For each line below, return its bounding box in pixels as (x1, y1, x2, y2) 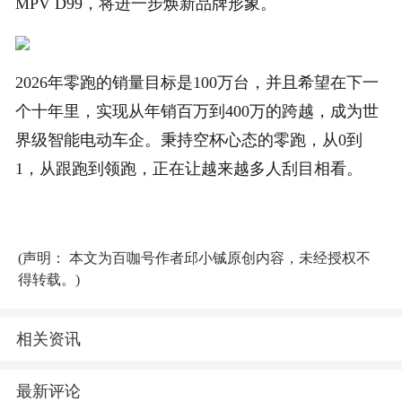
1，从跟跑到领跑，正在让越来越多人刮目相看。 (15, 160, 363, 179)
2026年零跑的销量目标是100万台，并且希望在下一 (15, 74, 380, 92)
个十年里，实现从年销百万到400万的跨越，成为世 (15, 102, 380, 121)
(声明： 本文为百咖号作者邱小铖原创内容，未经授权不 (18, 250, 371, 267)
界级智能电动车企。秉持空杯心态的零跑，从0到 (15, 131, 363, 150)
